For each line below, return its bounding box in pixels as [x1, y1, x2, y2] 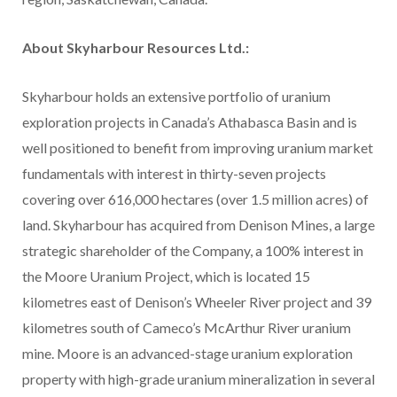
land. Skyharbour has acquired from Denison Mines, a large [22, 216, 375, 234]
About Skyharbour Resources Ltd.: [22, 39, 249, 57]
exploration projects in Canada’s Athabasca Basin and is [22, 113, 357, 131]
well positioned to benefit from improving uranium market [22, 139, 373, 157]
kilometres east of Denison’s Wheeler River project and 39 [22, 293, 371, 311]
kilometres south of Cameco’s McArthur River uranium [22, 319, 351, 337]
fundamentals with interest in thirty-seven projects [22, 165, 326, 183]
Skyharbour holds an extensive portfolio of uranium [22, 88, 331, 105]
